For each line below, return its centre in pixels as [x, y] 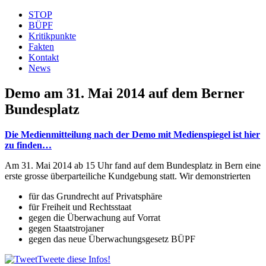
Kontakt [44, 57]
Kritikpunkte [52, 36]
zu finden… [28, 145]
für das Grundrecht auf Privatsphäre [95, 196]
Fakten [41, 47]
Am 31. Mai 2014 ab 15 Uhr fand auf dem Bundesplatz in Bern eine [133, 165]
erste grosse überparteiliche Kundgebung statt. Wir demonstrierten [128, 176]
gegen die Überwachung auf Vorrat [94, 217]
